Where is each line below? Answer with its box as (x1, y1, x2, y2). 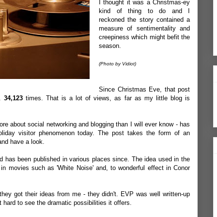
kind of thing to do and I (99, 7, 190, 15)
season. (99, 42, 121, 49)
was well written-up (134, 190, 190, 198)
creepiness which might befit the (99, 33, 190, 41)
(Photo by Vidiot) (99, 61, 136, 66)
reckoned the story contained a (99, 16, 190, 23)
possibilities (74, 199, 107, 206)
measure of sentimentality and (99, 25, 190, 32)
